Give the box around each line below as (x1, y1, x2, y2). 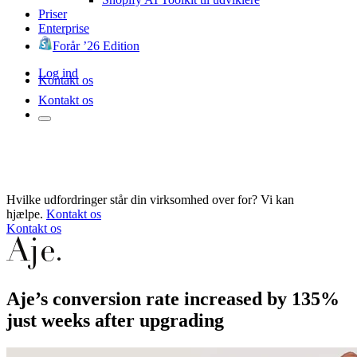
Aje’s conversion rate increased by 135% (6, 288, 339, 309)
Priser (38, 6, 67, 21)
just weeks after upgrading (6, 309, 224, 331)
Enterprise (38, 21, 89, 35)
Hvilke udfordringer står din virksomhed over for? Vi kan (6, 192, 294, 206)
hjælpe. (6, 206, 43, 221)
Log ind (38, 65, 78, 80)
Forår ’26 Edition (53, 38, 139, 53)
